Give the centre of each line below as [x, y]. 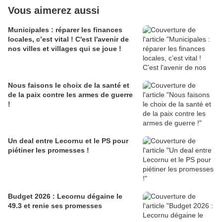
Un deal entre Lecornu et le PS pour [68, 141]
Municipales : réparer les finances [65, 30]
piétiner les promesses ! [49, 150]
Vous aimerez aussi [54, 11]
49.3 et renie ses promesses [55, 206]
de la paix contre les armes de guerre [70, 95]
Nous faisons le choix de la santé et [69, 85]
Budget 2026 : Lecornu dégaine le [65, 196]
